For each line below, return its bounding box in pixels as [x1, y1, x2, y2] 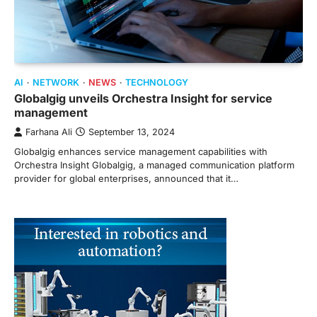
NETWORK [33, 76, 79, 88]
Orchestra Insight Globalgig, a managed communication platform [14, 158, 294, 171]
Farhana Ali [25, 126, 72, 137]
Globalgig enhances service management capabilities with [14, 145, 267, 157]
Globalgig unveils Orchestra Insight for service [14, 91, 272, 105]
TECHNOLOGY [125, 76, 188, 88]
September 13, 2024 [88, 126, 175, 137]
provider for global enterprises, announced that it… [14, 172, 238, 184]
